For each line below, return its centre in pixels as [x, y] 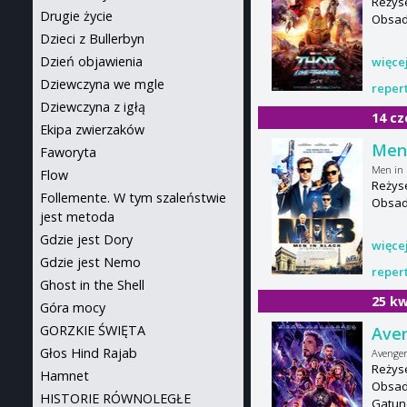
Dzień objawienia [91, 61]
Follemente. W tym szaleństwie [133, 198]
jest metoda [77, 217]
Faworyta [68, 152]
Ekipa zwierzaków [92, 129]
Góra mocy [73, 308]
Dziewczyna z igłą [93, 107]
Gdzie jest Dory [86, 239]
